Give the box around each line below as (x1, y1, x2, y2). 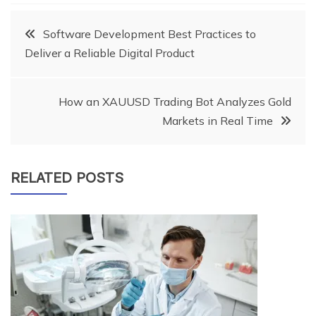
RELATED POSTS (11, 169, 123, 186)
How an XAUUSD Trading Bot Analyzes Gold (59, 94, 291, 109)
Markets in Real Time (162, 113, 273, 128)
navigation (10, 58, 135, 90)
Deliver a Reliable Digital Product (25, 45, 195, 60)
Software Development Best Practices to (43, 26, 256, 41)
